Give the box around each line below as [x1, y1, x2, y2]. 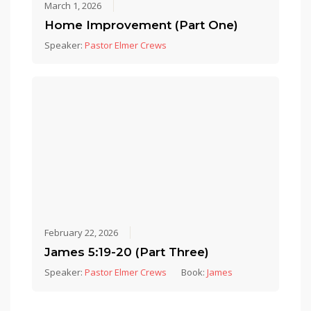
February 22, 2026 [44, 226, 119, 239]
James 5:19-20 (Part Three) [44, 245, 210, 260]
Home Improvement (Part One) [44, 17, 239, 32]
